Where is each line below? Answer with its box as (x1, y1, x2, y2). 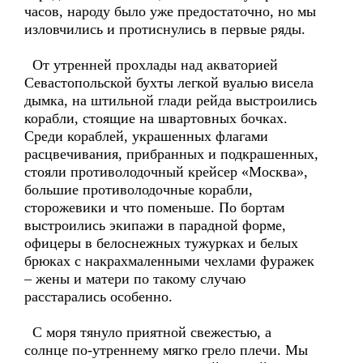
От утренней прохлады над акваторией (24, 57, 278, 73)
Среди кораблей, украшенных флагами (24, 128, 268, 144)
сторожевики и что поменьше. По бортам (24, 199, 284, 216)
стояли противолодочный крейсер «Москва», (24, 164, 308, 180)
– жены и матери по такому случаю (24, 271, 246, 287)
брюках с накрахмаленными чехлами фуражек (24, 253, 314, 269)
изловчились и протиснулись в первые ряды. (24, 21, 305, 37)
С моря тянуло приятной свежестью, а (24, 324, 271, 340)
